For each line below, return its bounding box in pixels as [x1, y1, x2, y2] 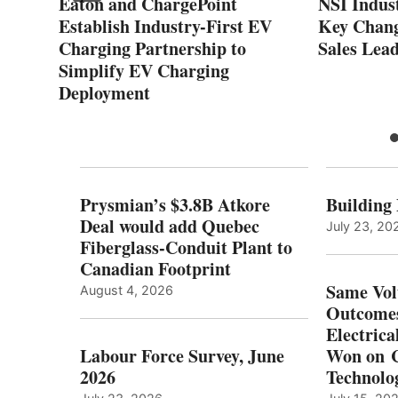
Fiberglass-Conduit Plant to [80, 234, 292, 260]
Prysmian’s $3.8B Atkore [80, 191, 270, 218]
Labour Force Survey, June [80, 342, 284, 369]
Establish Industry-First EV [59, 12, 272, 39]
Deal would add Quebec [80, 212, 259, 239]
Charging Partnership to [59, 35, 246, 61]
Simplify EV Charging [59, 57, 229, 84]
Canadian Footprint [80, 255, 231, 282]
